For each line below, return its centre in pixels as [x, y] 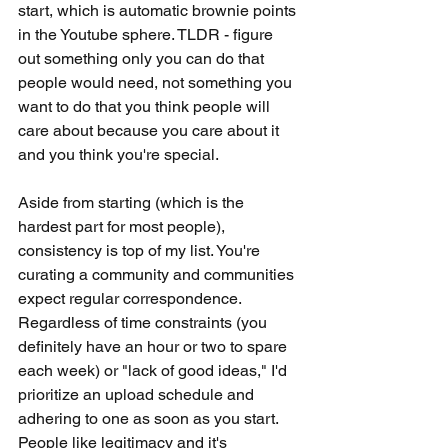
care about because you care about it [150, 130]
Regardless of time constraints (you [144, 322]
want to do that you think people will [146, 106]
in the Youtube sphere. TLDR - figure [147, 34]
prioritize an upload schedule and [138, 394]
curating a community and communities [158, 274]
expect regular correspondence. [131, 298]
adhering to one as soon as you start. [150, 418]
